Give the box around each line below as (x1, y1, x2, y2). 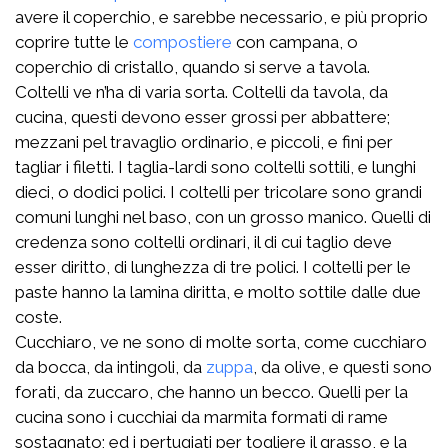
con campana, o (232, 31, 358, 52)
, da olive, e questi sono (253, 356, 432, 377)
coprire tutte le (15, 31, 133, 52)
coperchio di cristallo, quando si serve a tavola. (15, 56, 370, 77)
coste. (15, 306, 62, 327)
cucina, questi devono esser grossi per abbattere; (15, 106, 390, 127)
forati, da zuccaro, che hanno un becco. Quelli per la (15, 381, 408, 402)
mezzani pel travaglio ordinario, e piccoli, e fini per (15, 131, 393, 152)
